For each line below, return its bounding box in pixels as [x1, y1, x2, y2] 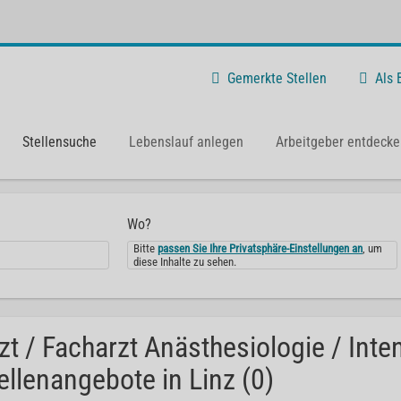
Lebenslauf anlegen [129, 132, 243, 150]
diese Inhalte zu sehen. [133, 255, 237, 269]
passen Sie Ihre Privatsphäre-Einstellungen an [158, 242, 363, 255]
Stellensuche [22, 132, 97, 150]
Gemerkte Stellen [227, 69, 327, 87]
